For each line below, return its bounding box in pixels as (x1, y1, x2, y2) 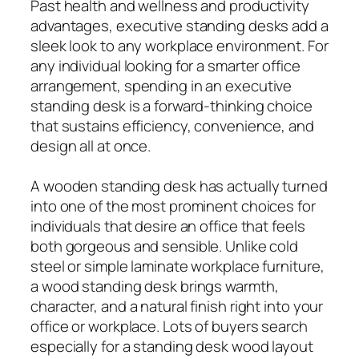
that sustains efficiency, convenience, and (30, 115, 314, 136)
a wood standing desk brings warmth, (30, 275, 279, 296)
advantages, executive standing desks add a (30, 14, 329, 36)
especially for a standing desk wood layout (30, 335, 313, 357)
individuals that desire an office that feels (30, 215, 305, 236)
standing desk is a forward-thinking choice (30, 95, 313, 116)
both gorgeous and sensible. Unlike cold (30, 235, 299, 256)
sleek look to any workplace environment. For (30, 34, 329, 56)
